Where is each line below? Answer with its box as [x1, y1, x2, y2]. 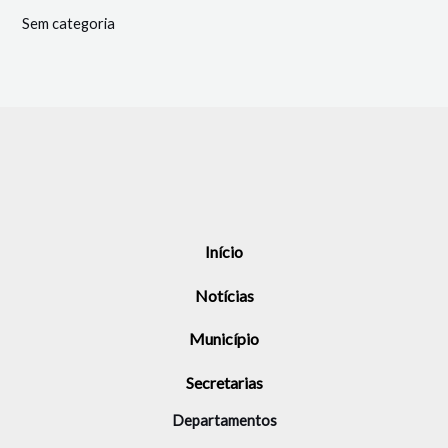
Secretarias [185, 372, 263, 392]
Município [189, 329, 259, 349]
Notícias [194, 285, 254, 305]
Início [205, 242, 243, 262]
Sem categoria [22, 15, 116, 33]
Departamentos [171, 411, 277, 429]
